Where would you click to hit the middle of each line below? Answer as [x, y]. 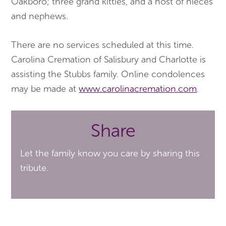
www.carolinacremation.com [138, 89]
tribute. [35, 168]
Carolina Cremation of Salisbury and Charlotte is [109, 60]
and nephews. [40, 16]
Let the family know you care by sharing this [110, 154]
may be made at [45, 89]
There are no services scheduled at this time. [103, 45]
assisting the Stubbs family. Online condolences [108, 74]
